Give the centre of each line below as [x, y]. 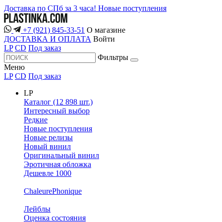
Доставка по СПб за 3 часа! [51, 8]
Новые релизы [48, 138]
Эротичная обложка [57, 165]
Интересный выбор [57, 111]
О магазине [106, 30]
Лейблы [37, 209]
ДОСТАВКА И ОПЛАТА [48, 39]
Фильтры [113, 57]
